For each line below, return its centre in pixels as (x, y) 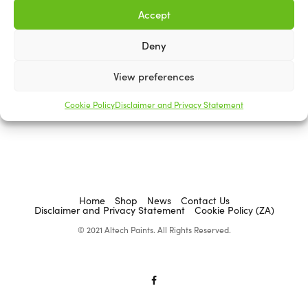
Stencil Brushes (40, 84)
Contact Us (205, 200)
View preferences (154, 76)
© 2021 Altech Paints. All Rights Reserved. (154, 229)
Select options (38, 121)
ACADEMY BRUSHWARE (50, 65)
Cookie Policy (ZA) (234, 210)
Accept (154, 14)
